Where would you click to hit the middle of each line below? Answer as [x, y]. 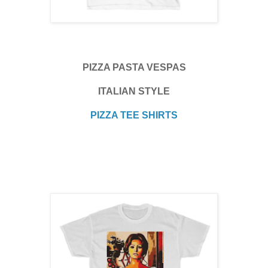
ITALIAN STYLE [134, 92]
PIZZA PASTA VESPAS [134, 68]
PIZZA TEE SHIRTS [134, 115]
